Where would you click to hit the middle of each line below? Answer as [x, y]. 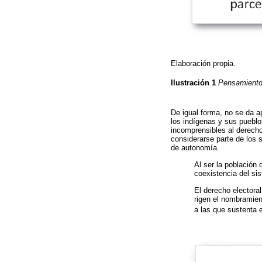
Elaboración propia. [203, 63]
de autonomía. [195, 148]
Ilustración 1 [194, 83]
